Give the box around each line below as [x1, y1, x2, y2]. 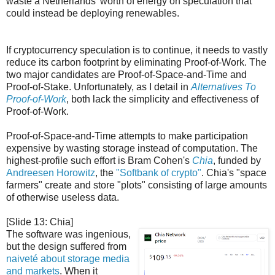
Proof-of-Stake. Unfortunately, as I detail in [6, 81, 191, 92]
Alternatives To [191, 81, 256, 92]
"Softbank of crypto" [116, 167, 201, 178]
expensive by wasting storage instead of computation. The [6, 142, 258, 153]
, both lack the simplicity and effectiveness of [66, 93, 258, 104]
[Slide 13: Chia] [6, 216, 73, 227]
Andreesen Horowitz [6, 167, 95, 178]
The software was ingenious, [6, 228, 131, 239]
